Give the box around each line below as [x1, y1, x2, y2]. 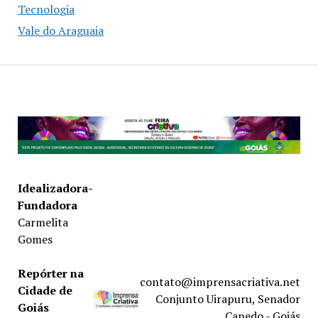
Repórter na [17, 265, 84, 282]
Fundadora [17, 197, 77, 214]
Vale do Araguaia [17, 23, 104, 39]
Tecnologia [17, 1, 75, 18]
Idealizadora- [17, 180, 93, 197]
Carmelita [17, 214, 68, 231]
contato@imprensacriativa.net [140, 274, 301, 290]
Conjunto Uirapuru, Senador [153, 291, 301, 307]
